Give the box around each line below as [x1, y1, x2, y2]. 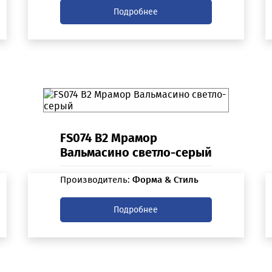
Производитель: [59, 174, 132, 186]
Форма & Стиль [132, 174, 199, 186]
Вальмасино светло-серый [59, 145, 212, 160]
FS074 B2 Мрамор [59, 131, 157, 146]
